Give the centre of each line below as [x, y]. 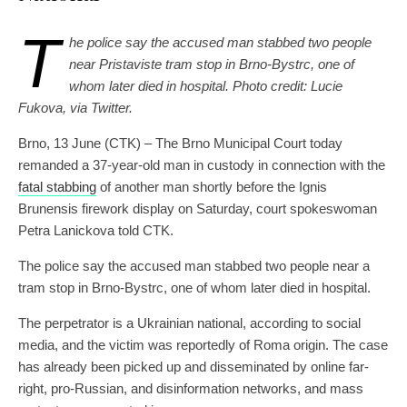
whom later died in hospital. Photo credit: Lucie [206, 86]
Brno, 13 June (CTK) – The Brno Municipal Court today [180, 144]
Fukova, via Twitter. [75, 108]
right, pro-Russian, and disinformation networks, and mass [191, 389]
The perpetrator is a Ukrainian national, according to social [189, 323]
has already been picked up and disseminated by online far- [194, 367]
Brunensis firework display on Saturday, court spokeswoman [198, 209]
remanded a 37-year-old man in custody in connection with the [202, 165]
